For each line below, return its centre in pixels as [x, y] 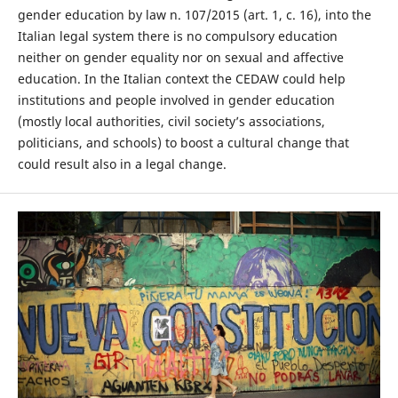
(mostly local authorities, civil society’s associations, [171, 122]
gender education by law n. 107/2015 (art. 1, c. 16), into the [194, 15]
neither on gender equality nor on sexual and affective [180, 58]
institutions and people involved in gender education [176, 100]
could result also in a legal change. [122, 164]
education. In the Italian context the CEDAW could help [181, 79]
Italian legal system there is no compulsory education [177, 36]
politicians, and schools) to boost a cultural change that [183, 143]
